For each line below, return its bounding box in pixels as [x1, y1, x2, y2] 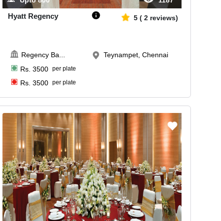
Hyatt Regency [8, 12, 59, 21]
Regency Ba [21, 51, 60, 59]
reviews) [150, 14, 179, 22]
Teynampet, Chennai [104, 51, 169, 59]
